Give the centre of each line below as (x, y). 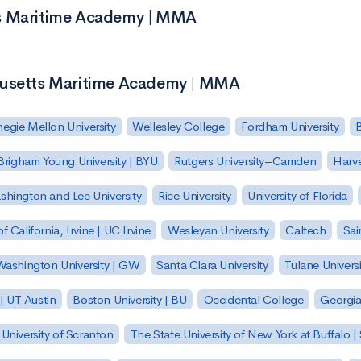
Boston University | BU (130, 299)
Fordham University (290, 127)
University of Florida (297, 196)
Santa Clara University (212, 264)
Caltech (306, 230)
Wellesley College (178, 127)
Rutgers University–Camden (245, 161)
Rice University (195, 196)
